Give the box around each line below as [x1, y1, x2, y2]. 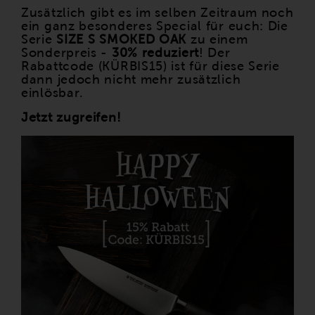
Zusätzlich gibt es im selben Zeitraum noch [21, 6, 294, 20]
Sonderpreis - [21, 46, 112, 60]
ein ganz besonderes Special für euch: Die [21, 19, 288, 34]
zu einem [186, 32, 248, 47]
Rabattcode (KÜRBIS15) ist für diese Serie [21, 59, 280, 74]
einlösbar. [21, 86, 84, 101]
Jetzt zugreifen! [21, 110, 122, 125]
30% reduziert [111, 46, 200, 60]
